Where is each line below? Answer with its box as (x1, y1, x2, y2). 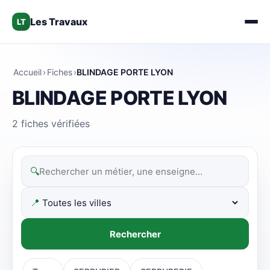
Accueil (13, 67, 42, 77)
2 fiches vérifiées (12, 118, 90, 130)
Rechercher (109, 228, 161, 240)
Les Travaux (30, 16, 87, 28)
